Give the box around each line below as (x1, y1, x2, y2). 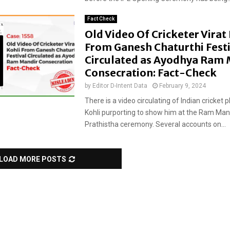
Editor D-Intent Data (92, 82, 147, 89)
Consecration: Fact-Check (84, 66, 219, 79)
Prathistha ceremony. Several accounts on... (84, 120, 226, 128)
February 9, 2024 (159, 82, 206, 89)
